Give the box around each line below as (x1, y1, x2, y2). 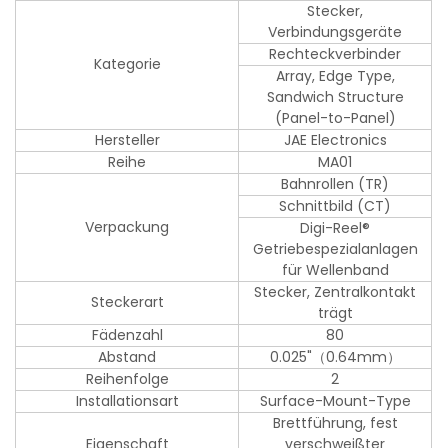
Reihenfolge (85, 369, 169, 390)
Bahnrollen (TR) (281, 174, 390, 195)
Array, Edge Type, (275, 66, 395, 87)
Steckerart (90, 292, 164, 313)
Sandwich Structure (266, 87, 404, 108)
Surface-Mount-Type (259, 391, 411, 412)
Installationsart (75, 391, 179, 412)
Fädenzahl (91, 325, 163, 346)
